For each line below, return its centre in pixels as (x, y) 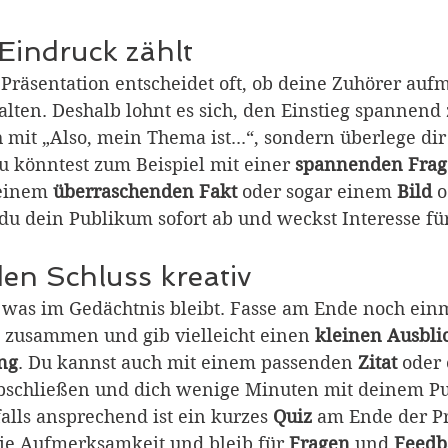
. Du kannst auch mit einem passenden (188, 363)
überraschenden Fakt (145, 192)
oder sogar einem (317, 192)
